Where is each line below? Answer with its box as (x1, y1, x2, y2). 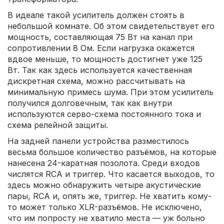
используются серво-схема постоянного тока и (7, 109, 201, 119)
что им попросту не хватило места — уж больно (7, 213, 205, 223)
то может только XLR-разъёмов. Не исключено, (7, 202, 202, 212)
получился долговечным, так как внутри (7, 98, 172, 108)
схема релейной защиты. (7, 120, 108, 130)
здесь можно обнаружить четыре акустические (7, 180, 201, 190)
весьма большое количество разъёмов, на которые (7, 147, 216, 157)
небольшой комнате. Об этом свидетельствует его (7, 21, 214, 31)
